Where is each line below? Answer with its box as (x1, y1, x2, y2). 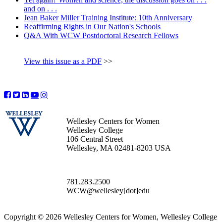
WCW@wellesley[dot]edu (66, 186, 150, 195)
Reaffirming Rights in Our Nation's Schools (24, 22, 161, 31)
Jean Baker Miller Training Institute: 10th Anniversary (24, 13, 192, 22)
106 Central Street (66, 135, 123, 144)
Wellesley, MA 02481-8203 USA (66, 144, 171, 153)
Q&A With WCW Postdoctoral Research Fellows (24, 31, 178, 40)
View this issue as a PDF (24, 57, 102, 66)
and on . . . (24, 4, 57, 13)
